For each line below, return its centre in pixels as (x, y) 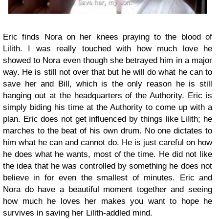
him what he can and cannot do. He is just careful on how (108, 142)
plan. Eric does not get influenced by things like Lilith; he (108, 119)
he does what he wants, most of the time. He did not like (108, 154)
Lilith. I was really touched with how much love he (108, 48)
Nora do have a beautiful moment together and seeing (108, 189)
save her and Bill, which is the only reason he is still (108, 84)
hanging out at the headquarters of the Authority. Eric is (108, 95)
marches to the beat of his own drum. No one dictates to (108, 131)
